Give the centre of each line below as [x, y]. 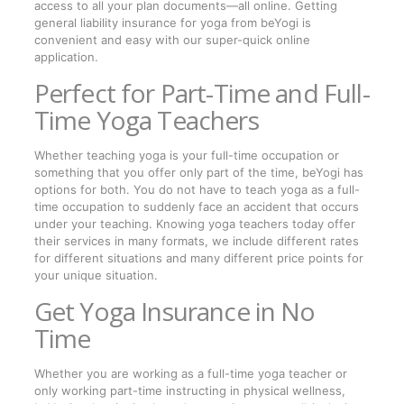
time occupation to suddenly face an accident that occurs [196, 207]
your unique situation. [96, 275]
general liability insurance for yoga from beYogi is [172, 23]
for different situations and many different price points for [198, 258]
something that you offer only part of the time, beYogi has [198, 173]
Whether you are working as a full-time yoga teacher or [190, 374]
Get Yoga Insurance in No [174, 312]
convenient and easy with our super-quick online [172, 40]
